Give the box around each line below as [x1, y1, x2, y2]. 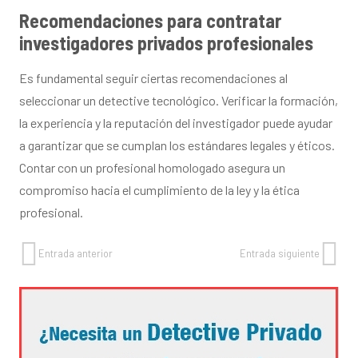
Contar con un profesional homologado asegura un [19, 159, 285, 175]
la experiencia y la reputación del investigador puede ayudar [19, 114, 332, 130]
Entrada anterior [38, 246, 113, 260]
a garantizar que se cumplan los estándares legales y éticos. [19, 137, 335, 153]
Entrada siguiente [240, 246, 320, 260]
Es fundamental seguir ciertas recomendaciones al [19, 70, 288, 86]
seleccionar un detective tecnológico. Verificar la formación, [19, 92, 338, 108]
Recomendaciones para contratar [19, 8, 281, 32]
